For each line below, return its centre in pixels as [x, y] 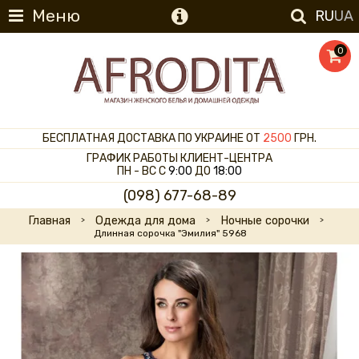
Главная [49, 220]
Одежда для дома [145, 220]
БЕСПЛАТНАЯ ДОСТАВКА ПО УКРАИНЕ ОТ [153, 139]
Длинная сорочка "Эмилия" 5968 [170, 233]
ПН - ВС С [143, 171]
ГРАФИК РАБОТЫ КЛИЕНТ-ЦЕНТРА [179, 159]
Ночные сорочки [264, 220]
